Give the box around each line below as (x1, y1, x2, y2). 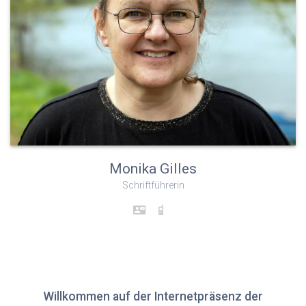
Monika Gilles (109, 160, 197, 177)
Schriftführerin (122, 179, 184, 191)
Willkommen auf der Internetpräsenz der (43, 290, 263, 304)
